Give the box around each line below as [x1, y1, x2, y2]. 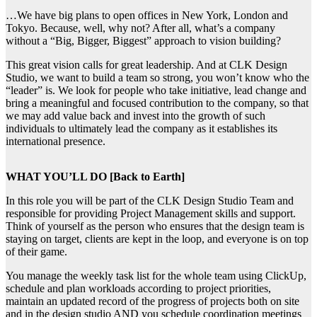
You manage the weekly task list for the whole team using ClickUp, [6, 269, 306, 282]
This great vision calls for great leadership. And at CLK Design [6, 58, 287, 71]
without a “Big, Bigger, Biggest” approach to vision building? [6, 34, 281, 47]
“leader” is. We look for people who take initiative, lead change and [6, 83, 306, 96]
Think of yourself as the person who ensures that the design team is [6, 219, 304, 232]
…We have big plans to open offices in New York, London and [6, 8, 288, 21]
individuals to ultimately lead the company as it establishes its [6, 122, 277, 134]
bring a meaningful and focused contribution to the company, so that [6, 96, 309, 109]
